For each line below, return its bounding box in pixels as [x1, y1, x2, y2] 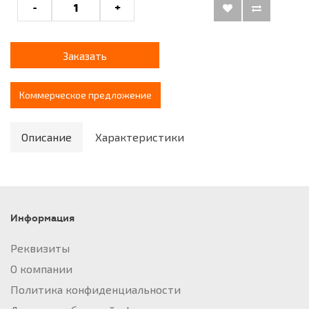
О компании [10, 262, 72, 275]
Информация [10, 212, 74, 224]
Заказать [63, 50, 107, 62]
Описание [21, 130, 72, 143]
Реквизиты [10, 241, 70, 255]
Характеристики [95, 130, 184, 143]
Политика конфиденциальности [10, 283, 181, 296]
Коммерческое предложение [19, 88, 152, 101]
